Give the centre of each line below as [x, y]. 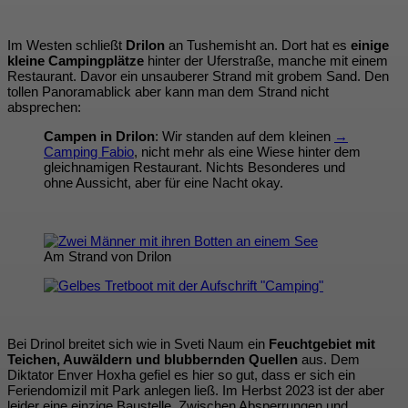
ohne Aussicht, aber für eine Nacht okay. [163, 183]
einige [370, 46]
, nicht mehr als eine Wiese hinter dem [247, 152]
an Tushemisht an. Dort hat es [258, 46]
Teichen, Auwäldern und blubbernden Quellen [153, 360]
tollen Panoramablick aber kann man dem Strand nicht [168, 92]
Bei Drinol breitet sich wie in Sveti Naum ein [138, 344]
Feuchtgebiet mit [322, 344]
